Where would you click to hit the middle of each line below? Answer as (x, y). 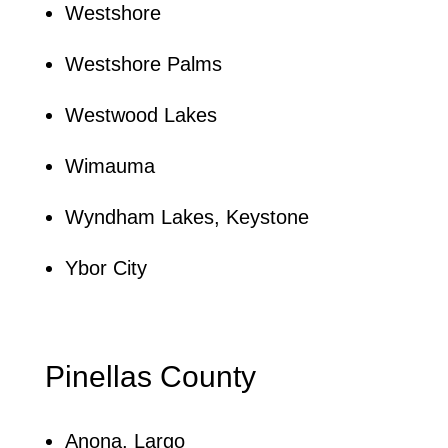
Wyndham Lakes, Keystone (186, 216)
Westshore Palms (143, 63)
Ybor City (105, 267)
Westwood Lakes (140, 114)
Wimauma (109, 165)
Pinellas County (150, 376)
